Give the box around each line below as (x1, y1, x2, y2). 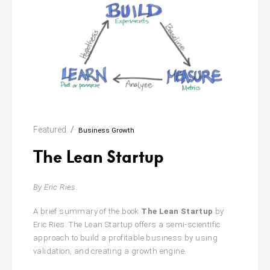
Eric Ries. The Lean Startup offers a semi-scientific (33, 220, 221, 230)
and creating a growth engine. (72, 246, 187, 256)
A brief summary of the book (33, 207, 142, 216)
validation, (33, 246, 72, 256)
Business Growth (78, 126, 134, 135)
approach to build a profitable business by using (33, 233, 218, 243)
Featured (33, 125, 66, 135)
